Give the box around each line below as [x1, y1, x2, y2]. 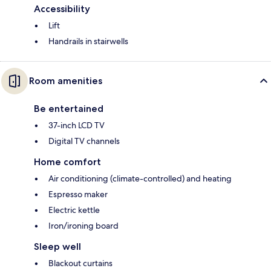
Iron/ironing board [48, 220, 119, 232]
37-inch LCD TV [48, 120, 105, 131]
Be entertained [34, 103, 103, 115]
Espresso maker [48, 189, 108, 200]
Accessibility [34, 3, 90, 15]
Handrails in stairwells [48, 36, 128, 47]
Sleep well [34, 241, 81, 253]
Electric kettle [48, 204, 100, 216]
